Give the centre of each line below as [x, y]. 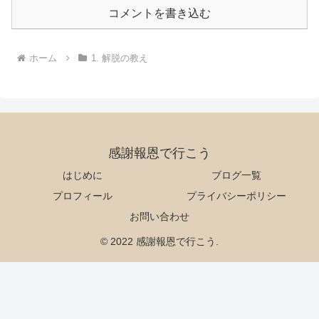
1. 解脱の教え [119, 58]
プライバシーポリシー [236, 195]
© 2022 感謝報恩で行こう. [159, 241]
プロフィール [83, 195]
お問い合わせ [159, 216]
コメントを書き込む [159, 14]
